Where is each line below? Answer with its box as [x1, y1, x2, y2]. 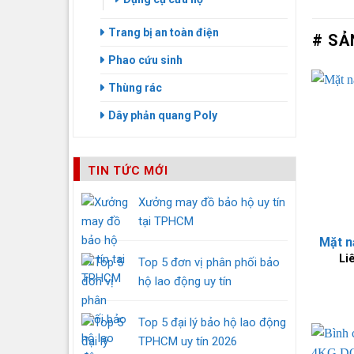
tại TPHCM [138, 214, 194, 228]
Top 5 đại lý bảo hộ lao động [138, 315, 286, 330]
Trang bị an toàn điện [108, 26, 219, 39]
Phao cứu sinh [108, 54, 183, 66]
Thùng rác [108, 81, 162, 94]
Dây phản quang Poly [108, 109, 217, 122]
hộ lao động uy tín [138, 274, 232, 288]
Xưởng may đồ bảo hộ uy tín [138, 195, 285, 209]
